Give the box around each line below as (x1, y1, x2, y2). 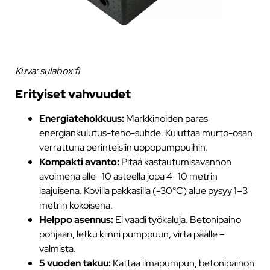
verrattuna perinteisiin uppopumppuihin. (39, 140, 208, 154)
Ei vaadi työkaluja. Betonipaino (113, 213, 241, 227)
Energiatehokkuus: (39, 111, 124, 125)
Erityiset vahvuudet (14, 86, 131, 102)
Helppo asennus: (39, 213, 113, 227)
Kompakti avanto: (39, 155, 119, 169)
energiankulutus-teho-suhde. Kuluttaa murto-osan (39, 126, 253, 140)
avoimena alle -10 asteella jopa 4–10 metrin (39, 169, 218, 183)
